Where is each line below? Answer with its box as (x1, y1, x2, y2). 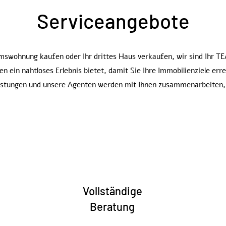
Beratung (90, 200, 135, 213)
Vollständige (82, 184, 142, 197)
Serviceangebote (36, 9, 190, 33)
